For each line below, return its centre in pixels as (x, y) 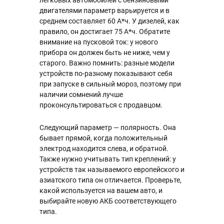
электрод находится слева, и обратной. (104, 148)
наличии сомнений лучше (81, 94)
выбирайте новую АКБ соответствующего (108, 201)
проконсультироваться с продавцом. (101, 105)
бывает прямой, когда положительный (103, 138)
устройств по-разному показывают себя (106, 73)
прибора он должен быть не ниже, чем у (105, 52)
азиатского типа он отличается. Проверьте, (110, 180)
